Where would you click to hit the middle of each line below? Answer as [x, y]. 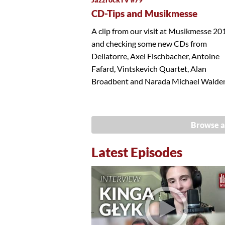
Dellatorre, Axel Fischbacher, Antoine [155, 56]
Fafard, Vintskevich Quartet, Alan [149, 68]
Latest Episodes [137, 152]
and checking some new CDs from [149, 43]
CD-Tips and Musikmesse [144, 13]
